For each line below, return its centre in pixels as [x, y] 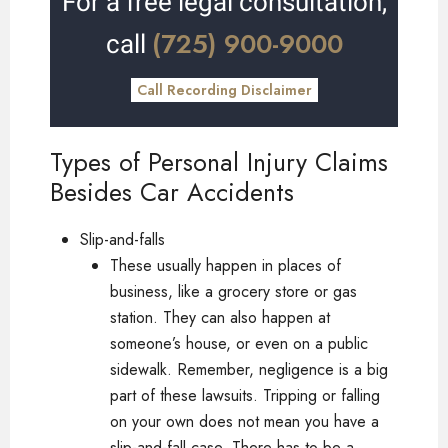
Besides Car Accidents [172, 192]
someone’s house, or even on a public [239, 343]
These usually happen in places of [225, 265]
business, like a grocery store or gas [233, 291]
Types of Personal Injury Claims [219, 162]
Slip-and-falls [122, 239]
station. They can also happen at [220, 317]
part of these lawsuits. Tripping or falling [245, 395]
